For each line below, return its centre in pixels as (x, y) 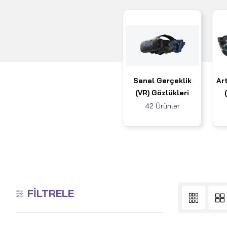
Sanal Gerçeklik (162, 81)
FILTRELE (51, 194)
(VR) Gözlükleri (162, 93)
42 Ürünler (162, 106)
